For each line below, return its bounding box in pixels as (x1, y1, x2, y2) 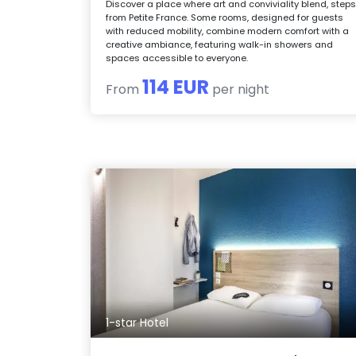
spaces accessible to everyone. (106, 51, 249, 64)
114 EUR (142, 73, 210, 100)
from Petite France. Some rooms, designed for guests (106, 10, 344, 24)
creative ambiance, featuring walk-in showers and (106, 37, 334, 51)
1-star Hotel (106, 315, 169, 331)
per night (209, 79, 270, 99)
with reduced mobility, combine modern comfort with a (106, 24, 350, 37)
